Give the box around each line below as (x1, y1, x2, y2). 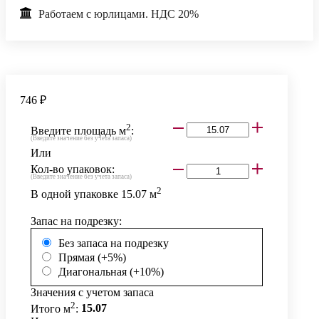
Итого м (31, 302, 70, 315)
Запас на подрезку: (31, 215, 122, 228)
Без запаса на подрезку (58, 237, 169, 250)
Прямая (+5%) (58, 251, 126, 264)
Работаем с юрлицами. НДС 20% (38, 7, 199, 20)
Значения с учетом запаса (31, 286, 154, 299)
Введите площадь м (31, 125, 126, 137)
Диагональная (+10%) (58, 266, 164, 278)
